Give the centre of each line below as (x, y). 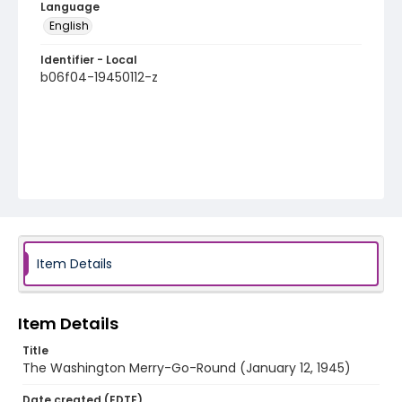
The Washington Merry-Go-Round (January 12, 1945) (187, 368)
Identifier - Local (89, 60)
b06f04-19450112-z (99, 77)
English (69, 26)
